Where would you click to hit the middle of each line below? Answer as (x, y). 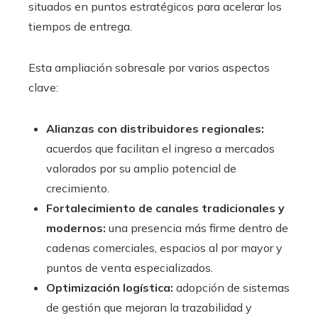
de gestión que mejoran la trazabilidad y (149, 307)
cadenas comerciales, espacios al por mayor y (164, 247)
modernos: (76, 227)
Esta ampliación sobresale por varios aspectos (149, 67)
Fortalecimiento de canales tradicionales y (165, 208)
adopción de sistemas (231, 287)
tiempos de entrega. (80, 26)
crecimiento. (78, 188)
